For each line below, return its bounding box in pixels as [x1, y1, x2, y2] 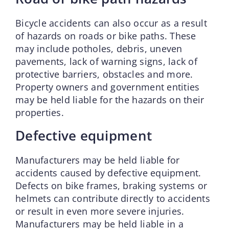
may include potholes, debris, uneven [15, 42, 182, 55]
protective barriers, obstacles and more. [15, 67, 193, 80]
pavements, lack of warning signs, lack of [15, 55, 198, 67]
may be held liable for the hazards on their [15, 93, 204, 106]
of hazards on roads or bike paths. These [15, 29, 196, 42]
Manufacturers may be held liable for [15, 153, 180, 166]
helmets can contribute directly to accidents [15, 192, 210, 204]
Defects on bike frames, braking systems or [15, 179, 208, 192]
